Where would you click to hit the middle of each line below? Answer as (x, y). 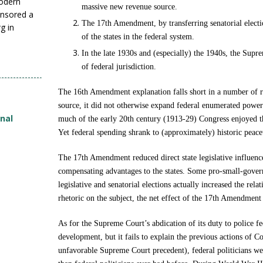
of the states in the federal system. (138, 37)
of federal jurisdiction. (119, 67)
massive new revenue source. (130, 7)
